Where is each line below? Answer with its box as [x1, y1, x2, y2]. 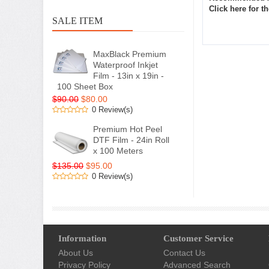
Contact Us [163, 248, 205, 258]
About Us [58, 248, 93, 258]
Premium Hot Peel [93, 124, 162, 134]
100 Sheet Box [57, 82, 113, 91]
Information [58, 234, 106, 243]
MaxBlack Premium [93, 49, 166, 59]
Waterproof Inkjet [93, 60, 158, 70]
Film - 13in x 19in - [93, 71, 164, 80]
